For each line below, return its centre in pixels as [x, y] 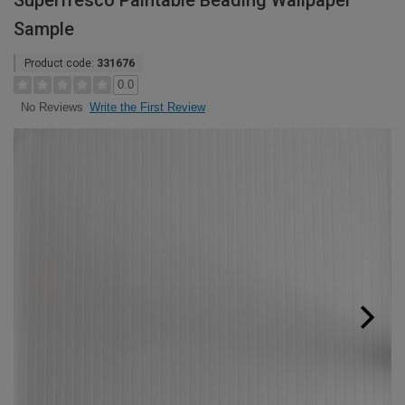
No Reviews [52, 108]
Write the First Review [147, 107]
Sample [44, 29]
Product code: [61, 63]
